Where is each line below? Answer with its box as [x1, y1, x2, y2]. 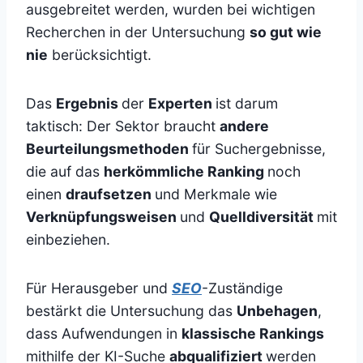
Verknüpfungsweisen [26, 208, 180, 226]
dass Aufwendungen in [26, 325, 181, 343]
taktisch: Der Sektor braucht [26, 117, 220, 135]
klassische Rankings [181, 325, 324, 343]
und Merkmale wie [155, 186, 277, 203]
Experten [148, 95, 216, 113]
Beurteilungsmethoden [26, 140, 192, 158]
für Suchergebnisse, [192, 140, 326, 158]
